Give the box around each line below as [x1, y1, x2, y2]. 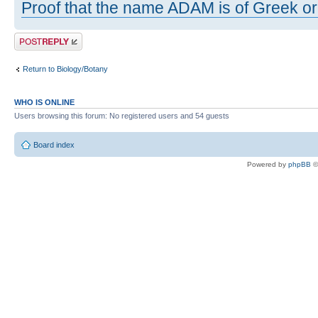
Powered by [247, 160, 288, 169]
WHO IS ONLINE [14, 97, 75, 106]
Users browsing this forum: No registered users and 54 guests [14, 111, 229, 120]
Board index [33, 141, 75, 150]
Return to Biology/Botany [23, 65, 108, 74]
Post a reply [14, 32, 55, 41]
